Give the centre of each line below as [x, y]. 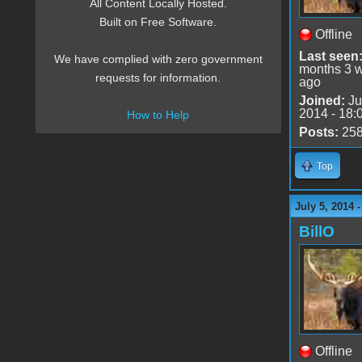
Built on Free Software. [158, 22]
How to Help [158, 115]
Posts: [318, 132]
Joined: [322, 100]
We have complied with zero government [158, 59]
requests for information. [158, 78]
